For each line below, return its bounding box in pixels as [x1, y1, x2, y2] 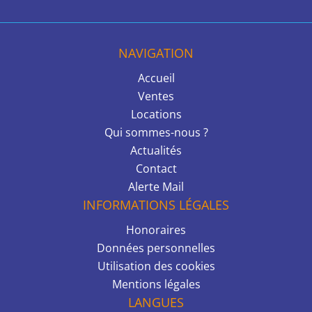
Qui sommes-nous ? [104, 124, 208, 140]
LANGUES [128, 293, 184, 311]
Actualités [130, 142, 182, 158]
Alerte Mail [128, 178, 184, 194]
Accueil [137, 70, 175, 86]
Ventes [138, 88, 174, 104]
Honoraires [126, 221, 186, 237]
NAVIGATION [118, 44, 194, 61]
